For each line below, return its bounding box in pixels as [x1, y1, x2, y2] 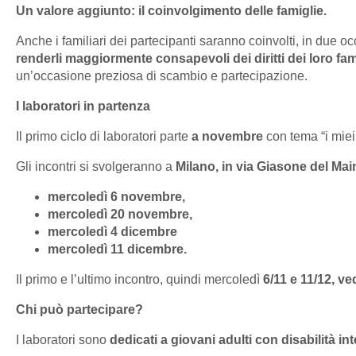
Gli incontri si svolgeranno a [16, 160, 176, 174]
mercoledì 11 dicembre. [48, 242, 190, 257]
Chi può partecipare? [16, 303, 143, 317]
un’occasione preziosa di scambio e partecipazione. [16, 69, 308, 83]
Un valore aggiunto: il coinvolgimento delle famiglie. [16, 4, 327, 18]
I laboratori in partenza [16, 99, 150, 114]
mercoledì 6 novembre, [48, 190, 185, 204]
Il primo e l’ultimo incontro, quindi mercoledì [16, 273, 263, 287]
